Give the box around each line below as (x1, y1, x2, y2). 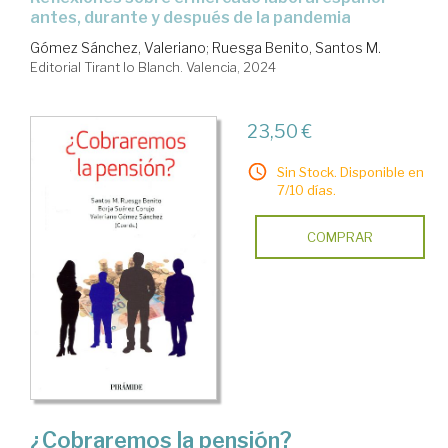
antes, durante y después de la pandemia (30, 8, 351, 28)
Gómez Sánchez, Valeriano (30, 39, 206, 57)
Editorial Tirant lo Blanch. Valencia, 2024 (30, 59, 276, 76)
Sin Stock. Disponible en (276, 164, 424, 181)
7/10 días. (276, 182, 336, 199)
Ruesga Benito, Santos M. (212, 39, 381, 57)
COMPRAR (306, 229, 373, 246)
